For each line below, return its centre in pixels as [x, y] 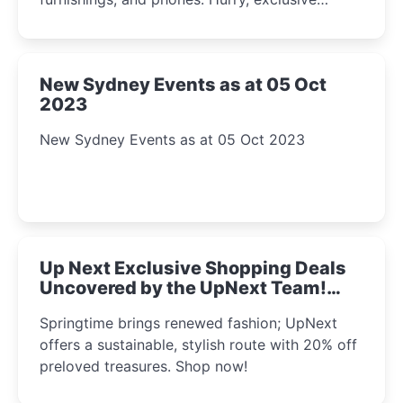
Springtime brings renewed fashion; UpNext [188, 322]
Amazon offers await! [112, 20]
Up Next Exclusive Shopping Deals [193, 268]
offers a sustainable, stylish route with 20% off [198, 344]
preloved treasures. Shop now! [143, 366]
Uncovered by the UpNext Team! [183, 287]
